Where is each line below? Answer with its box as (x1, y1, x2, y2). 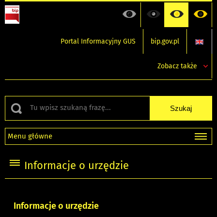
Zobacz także (157, 62, 197, 70)
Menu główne (8, 132, 52, 140)
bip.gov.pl (151, 37, 179, 46)
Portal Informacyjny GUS (61, 37, 136, 46)
